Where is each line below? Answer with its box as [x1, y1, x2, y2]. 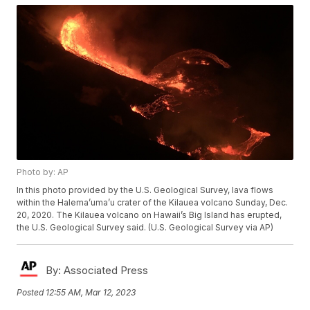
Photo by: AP [17, 167, 69, 178]
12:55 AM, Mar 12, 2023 [46, 286, 136, 298]
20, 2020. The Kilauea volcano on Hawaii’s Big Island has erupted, [17, 210, 282, 221]
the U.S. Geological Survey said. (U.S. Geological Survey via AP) [17, 222, 274, 233]
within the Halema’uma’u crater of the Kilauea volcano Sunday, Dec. [17, 197, 289, 208]
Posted [17, 286, 46, 298]
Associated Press [61, 264, 149, 277]
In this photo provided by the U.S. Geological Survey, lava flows [17, 185, 274, 196]
